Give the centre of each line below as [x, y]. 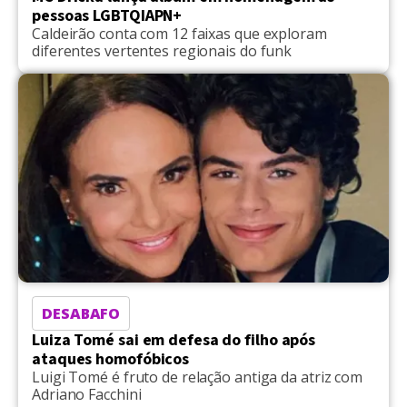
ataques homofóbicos [111, 359]
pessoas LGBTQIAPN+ [107, 15]
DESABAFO [81, 313]
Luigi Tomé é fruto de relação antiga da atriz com [198, 377]
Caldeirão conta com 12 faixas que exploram [179, 33]
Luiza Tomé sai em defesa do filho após [174, 340]
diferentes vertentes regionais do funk [162, 50]
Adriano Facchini [87, 394]
